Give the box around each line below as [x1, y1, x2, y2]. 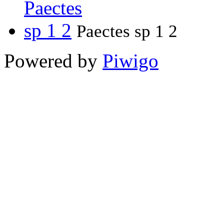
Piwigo [102, 50, 158, 72]
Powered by [4, 50, 102, 72]
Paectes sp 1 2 [76, 21, 177, 41]
